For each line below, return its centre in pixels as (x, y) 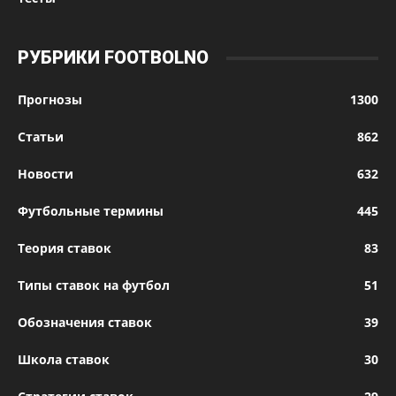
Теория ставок (65, 248)
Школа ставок (64, 360)
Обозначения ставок (85, 323)
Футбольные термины (91, 211)
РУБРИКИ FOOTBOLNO (113, 58)
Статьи (41, 137)
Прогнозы (50, 100)
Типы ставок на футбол (94, 286)
